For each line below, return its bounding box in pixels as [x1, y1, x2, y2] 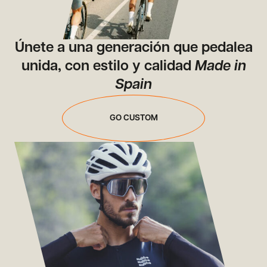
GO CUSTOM [109, 114, 158, 123]
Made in [194, 60, 246, 74]
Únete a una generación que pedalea [14, 41, 253, 55]
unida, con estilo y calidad [21, 60, 195, 74]
